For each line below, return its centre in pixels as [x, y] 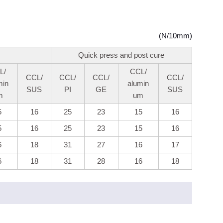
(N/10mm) [175, 36]
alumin [138, 84]
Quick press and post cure [121, 55]
